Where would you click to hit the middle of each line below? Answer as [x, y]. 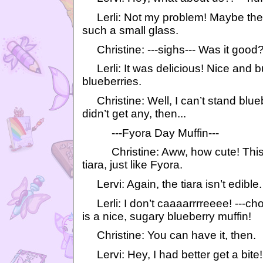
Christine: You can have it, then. [169, 235]
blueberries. [112, 82]
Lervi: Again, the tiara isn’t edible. [172, 184]
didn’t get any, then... [134, 113]
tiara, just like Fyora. [132, 165]
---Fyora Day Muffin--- [151, 133]
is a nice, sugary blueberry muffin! [167, 216]
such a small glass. [130, 30]
